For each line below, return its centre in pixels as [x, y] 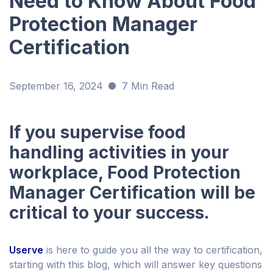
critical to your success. [109, 213]
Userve [26, 250]
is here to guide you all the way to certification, [153, 250]
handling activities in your [119, 153]
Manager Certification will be [132, 193]
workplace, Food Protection [125, 173]
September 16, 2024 [56, 86]
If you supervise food [97, 133]
